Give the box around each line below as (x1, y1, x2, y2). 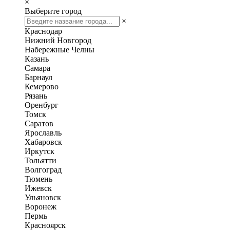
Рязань (25, 91, 47, 100)
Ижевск (25, 184, 52, 193)
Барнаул (25, 73, 52, 82)
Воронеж (25, 202, 56, 211)
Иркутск (25, 147, 54, 156)
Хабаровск (25, 138, 62, 146)
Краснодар (25, 27, 62, 35)
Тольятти (25, 156, 56, 165)
